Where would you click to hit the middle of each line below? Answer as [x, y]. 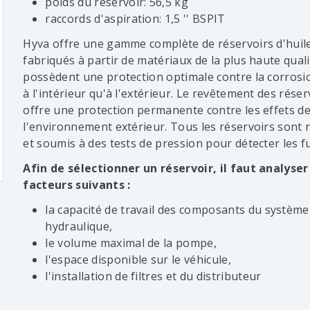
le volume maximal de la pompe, [131, 243]
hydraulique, [79, 226]
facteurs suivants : [77, 184]
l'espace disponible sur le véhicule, [138, 259]
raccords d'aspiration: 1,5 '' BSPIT [135, 18]
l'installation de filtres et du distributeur [153, 276]
